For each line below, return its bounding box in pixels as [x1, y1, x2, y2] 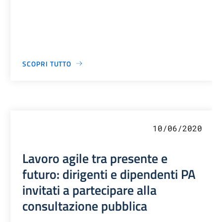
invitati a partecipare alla [22, 179, 157, 200]
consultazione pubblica [22, 195, 148, 216]
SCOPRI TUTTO [22, 58, 72, 69]
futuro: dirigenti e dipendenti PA [22, 164, 196, 184]
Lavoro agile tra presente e [22, 148, 168, 168]
